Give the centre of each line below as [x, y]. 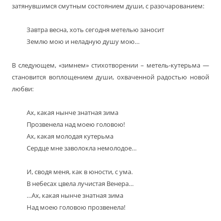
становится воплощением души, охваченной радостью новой [110, 77]
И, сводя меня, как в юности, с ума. [80, 172]
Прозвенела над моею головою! [76, 125]
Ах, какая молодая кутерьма [70, 136]
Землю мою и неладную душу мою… [83, 42]
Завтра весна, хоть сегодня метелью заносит [95, 30]
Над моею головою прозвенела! [76, 207]
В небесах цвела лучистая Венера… [80, 184]
